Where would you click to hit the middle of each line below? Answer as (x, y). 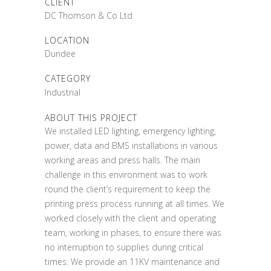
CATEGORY (68, 78)
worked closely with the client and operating (130, 218)
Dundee (60, 53)
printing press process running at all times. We (135, 203)
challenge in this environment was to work (126, 174)
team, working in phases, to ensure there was (133, 232)
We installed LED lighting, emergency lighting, (130, 131)
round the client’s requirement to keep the (128, 189)
